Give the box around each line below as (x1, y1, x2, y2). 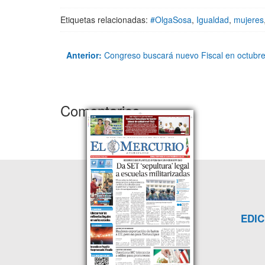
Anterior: (66, 49, 102, 62)
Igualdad (196, 14, 229, 26)
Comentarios (60, 100, 140, 121)
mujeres (234, 14, 264, 26)
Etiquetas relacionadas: (60, 14, 150, 26)
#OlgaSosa (150, 14, 192, 26)
